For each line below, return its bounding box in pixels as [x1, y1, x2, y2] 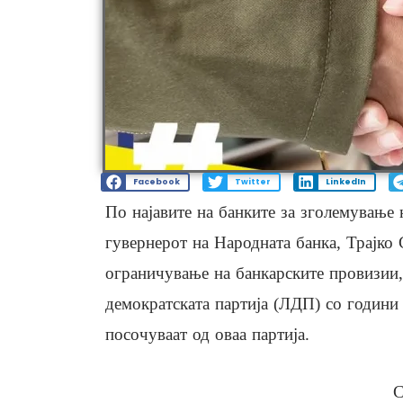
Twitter [234, 176, 271, 188]
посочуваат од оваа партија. [105, 325, 309, 345]
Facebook [132, 176, 180, 188]
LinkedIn [325, 176, 366, 188]
